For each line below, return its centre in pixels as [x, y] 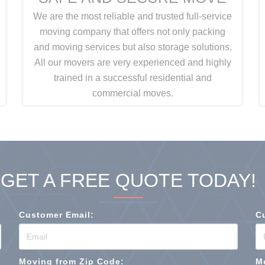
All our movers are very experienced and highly [132, 62]
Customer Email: [56, 215]
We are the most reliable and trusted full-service [132, 16]
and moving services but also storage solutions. [132, 47]
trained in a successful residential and [132, 78]
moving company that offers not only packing [132, 32]
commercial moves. [132, 93]
